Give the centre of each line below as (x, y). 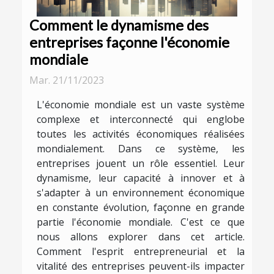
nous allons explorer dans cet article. (141, 236)
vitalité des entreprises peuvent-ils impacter (141, 266)
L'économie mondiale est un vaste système (141, 104)
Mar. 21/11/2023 (67, 80)
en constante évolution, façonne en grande (141, 207)
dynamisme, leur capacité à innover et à (141, 178)
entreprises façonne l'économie (129, 42)
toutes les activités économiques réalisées (141, 134)
